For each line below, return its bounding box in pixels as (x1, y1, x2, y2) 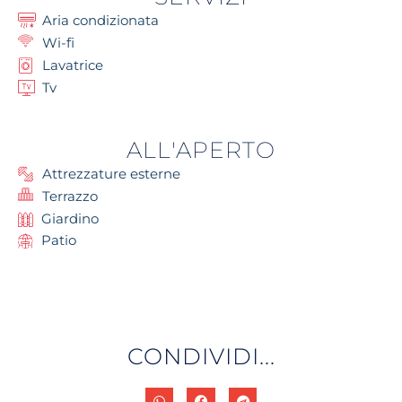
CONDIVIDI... (127, 342, 275, 370)
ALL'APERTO (127, 135, 275, 163)
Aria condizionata (42, 12, 159, 30)
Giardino (41, 209, 99, 227)
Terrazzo (42, 188, 98, 205)
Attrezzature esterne (42, 165, 180, 183)
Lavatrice (42, 57, 103, 74)
